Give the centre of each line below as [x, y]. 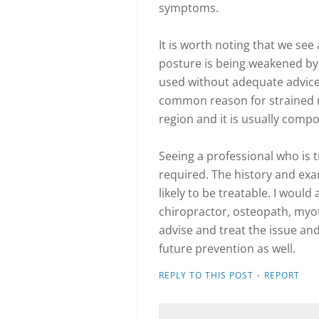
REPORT [282, 275]
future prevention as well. [227, 249]
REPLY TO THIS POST [206, 275]
